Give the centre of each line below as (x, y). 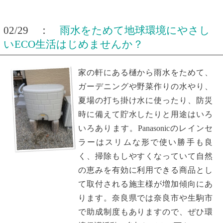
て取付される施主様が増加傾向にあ (145, 184)
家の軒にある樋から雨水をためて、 (145, 72)
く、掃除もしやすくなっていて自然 (145, 156)
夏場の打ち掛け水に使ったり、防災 (145, 100)
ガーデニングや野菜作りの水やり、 (145, 86)
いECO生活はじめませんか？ (73, 44)
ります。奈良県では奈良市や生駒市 (145, 198)
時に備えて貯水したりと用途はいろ (145, 114)
